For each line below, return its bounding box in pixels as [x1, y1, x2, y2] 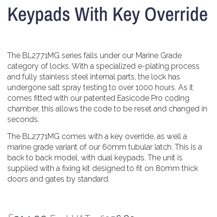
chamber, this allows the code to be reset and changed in [7, 104, 207, 114]
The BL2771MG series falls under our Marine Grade [7, 51, 182, 61]
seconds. [7, 115, 39, 124]
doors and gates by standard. [7, 174, 109, 184]
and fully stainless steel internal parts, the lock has [7, 72, 180, 82]
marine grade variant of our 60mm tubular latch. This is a [7, 142, 202, 152]
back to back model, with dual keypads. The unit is [7, 153, 183, 162]
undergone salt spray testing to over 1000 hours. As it [7, 83, 193, 93]
